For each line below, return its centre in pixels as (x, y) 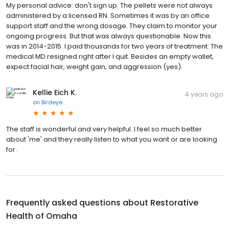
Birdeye (52, 102)
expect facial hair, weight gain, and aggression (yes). (94, 67)
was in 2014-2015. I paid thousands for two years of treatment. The (114, 47)
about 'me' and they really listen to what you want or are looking (112, 140)
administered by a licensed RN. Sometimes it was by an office (108, 16)
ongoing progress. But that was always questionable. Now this (109, 36)
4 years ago (204, 95)
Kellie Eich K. (55, 93)
